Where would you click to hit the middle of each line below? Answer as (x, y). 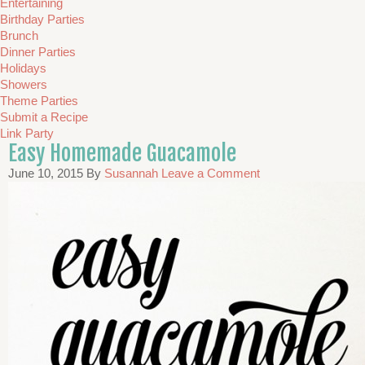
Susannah (131, 173)
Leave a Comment (211, 173)
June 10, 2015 (46, 173)
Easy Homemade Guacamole (122, 153)
